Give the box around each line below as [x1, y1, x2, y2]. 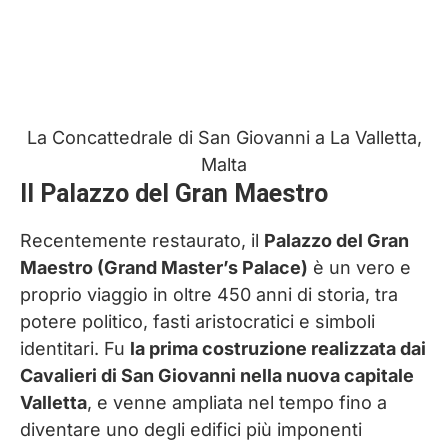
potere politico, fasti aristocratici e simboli [20, 311, 375, 333]
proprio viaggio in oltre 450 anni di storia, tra [20, 284, 398, 306]
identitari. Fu [20, 338, 130, 360]
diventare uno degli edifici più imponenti [20, 419, 362, 441]
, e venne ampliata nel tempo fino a [87, 392, 387, 414]
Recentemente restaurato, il [20, 230, 264, 252]
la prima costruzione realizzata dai [130, 338, 426, 360]
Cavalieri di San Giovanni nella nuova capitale [20, 365, 414, 387]
